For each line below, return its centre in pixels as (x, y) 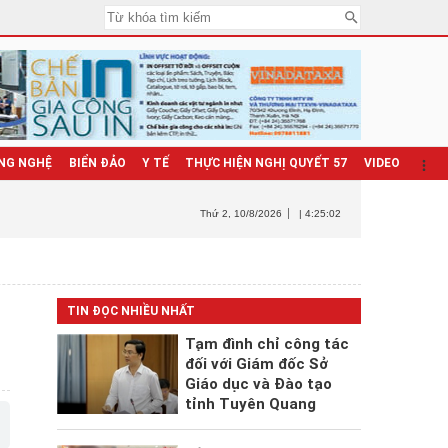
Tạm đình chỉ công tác (266, 344)
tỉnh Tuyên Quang (250, 404)
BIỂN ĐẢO (97, 163)
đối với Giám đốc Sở (256, 364)
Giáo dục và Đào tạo (258, 384)
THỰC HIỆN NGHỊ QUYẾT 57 (266, 163)
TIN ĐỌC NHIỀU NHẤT (130, 311)
